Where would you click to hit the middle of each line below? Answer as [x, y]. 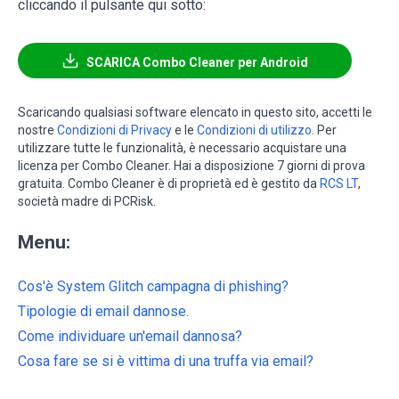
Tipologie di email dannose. [103, 312]
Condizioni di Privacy [114, 130]
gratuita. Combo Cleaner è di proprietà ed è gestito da [169, 184]
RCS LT [339, 184]
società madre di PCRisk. [87, 202]
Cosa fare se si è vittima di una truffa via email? [166, 362]
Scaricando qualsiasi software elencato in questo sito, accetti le [195, 113]
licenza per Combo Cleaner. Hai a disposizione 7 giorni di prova [191, 166]
